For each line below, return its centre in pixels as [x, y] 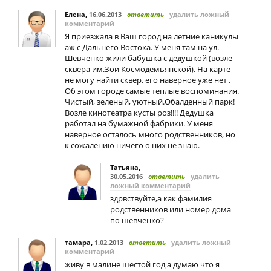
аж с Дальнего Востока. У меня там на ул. [142, 47]
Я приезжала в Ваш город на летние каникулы [152, 36]
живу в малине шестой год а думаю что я [142, 264]
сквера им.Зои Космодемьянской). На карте [148, 69]
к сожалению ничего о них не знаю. [132, 145]
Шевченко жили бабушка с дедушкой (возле [149, 58]
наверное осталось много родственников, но [150, 134]
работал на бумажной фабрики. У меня [139, 123]
